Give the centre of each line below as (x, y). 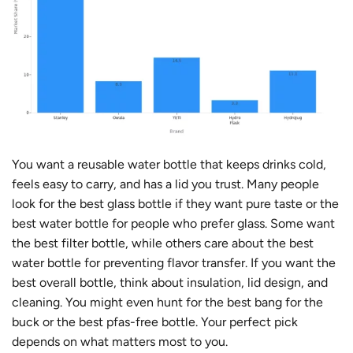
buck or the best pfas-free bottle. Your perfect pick (155, 321)
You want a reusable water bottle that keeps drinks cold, (169, 164)
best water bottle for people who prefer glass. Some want (173, 223)
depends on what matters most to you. (120, 341)
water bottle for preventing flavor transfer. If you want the (174, 262)
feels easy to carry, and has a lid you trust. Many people (165, 184)
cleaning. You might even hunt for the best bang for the (167, 302)
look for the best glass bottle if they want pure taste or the (175, 203)
